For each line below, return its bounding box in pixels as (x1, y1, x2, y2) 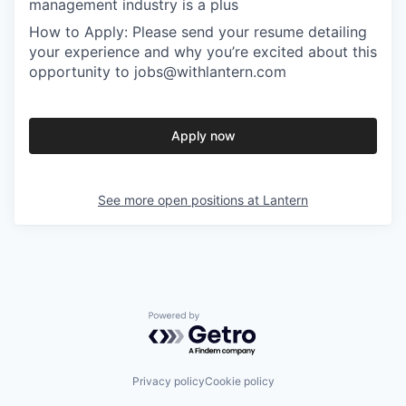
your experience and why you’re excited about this (29, 43, 377, 62)
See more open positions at (98, 192, 263, 208)
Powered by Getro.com (148, 311, 307, 330)
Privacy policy (131, 373, 205, 388)
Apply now (170, 128, 236, 144)
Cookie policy (204, 373, 275, 388)
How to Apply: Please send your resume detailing (29, 23, 367, 42)
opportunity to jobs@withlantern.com (29, 63, 286, 82)
